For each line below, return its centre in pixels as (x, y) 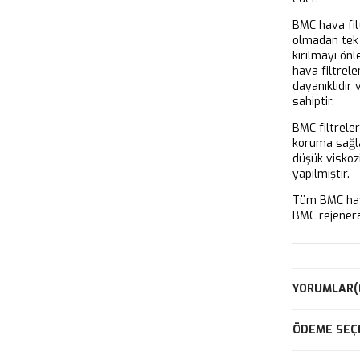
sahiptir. (315, 101)
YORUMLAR (323, 288)
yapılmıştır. (323, 174)
